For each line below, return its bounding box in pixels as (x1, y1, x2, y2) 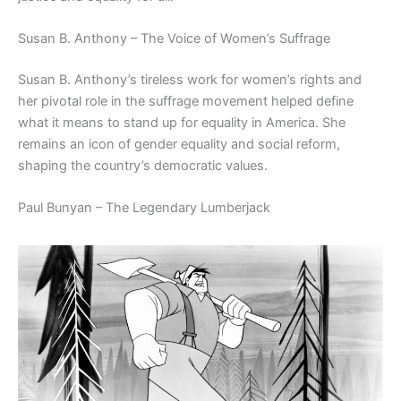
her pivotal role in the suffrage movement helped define (18, 93, 354, 110)
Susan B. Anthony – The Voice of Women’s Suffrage (18, 30, 330, 47)
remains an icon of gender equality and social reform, (18, 136, 340, 153)
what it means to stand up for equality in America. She (18, 115, 346, 132)
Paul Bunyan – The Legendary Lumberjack (18, 200, 270, 217)
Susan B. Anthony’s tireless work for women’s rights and (18, 72, 362, 89)
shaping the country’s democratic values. (18, 158, 268, 175)
